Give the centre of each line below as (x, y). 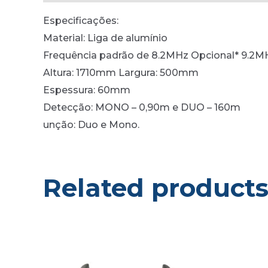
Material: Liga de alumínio (105, 38)
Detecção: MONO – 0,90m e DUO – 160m (142, 107)
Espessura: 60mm (87, 90)
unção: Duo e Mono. (91, 124)
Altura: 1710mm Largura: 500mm (121, 72)
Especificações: (81, 20)
